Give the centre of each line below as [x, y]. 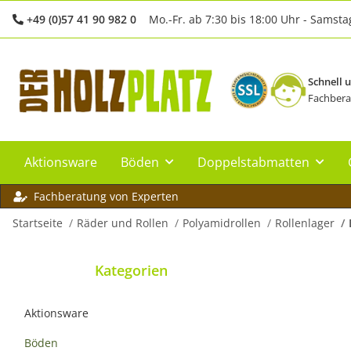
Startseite [38, 223]
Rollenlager [305, 223]
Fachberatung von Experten [106, 196]
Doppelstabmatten [253, 162]
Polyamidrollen [222, 223]
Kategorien [131, 270]
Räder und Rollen [123, 223]
